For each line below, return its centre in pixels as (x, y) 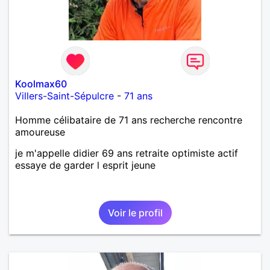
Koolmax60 (41, 83)
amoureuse (40, 132)
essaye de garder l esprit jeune (85, 165)
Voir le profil (135, 212)
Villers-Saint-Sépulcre (64, 96)
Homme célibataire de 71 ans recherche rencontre (129, 120)
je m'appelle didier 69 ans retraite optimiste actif (127, 153)
